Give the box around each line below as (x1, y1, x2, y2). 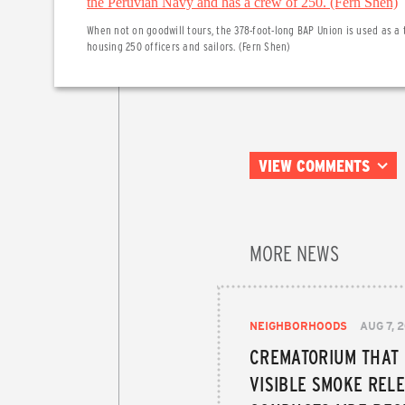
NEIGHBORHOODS (250, 318, 347, 334)
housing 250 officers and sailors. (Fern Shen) (87, 38, 291, 54)
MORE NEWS (250, 238, 339, 268)
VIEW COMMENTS (258, 155, 370, 177)
